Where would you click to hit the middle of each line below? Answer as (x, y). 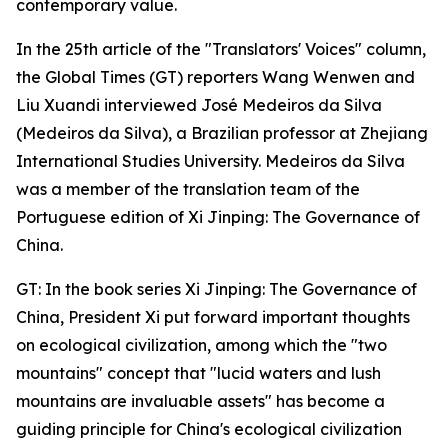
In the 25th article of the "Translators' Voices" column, (221, 49)
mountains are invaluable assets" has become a (200, 401)
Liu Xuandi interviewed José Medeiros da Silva (199, 105)
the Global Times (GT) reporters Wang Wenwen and (215, 77)
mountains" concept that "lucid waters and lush (198, 373)
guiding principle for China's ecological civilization (209, 429)
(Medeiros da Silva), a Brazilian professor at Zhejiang (222, 133)
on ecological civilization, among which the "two (201, 345)
